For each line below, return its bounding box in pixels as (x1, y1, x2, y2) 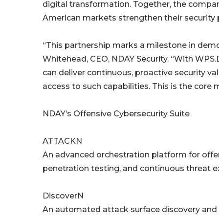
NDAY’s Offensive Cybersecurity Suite (43, 109, 190, 119)
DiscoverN (43, 191, 84, 201)
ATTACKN (43, 136, 82, 146)
